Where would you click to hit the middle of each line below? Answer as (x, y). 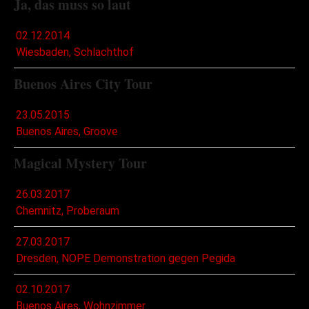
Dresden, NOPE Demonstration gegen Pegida (126, 259)
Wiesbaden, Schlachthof (75, 52)
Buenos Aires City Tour (83, 84)
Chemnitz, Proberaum (68, 211)
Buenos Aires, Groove (67, 132)
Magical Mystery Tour (80, 163)
